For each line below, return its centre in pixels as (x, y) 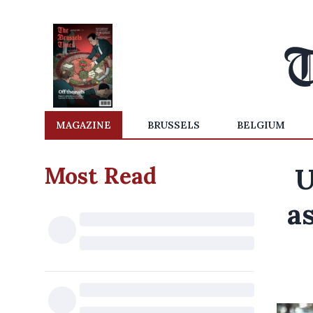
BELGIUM (261, 125)
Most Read (101, 176)
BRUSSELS (174, 125)
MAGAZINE (83, 125)
